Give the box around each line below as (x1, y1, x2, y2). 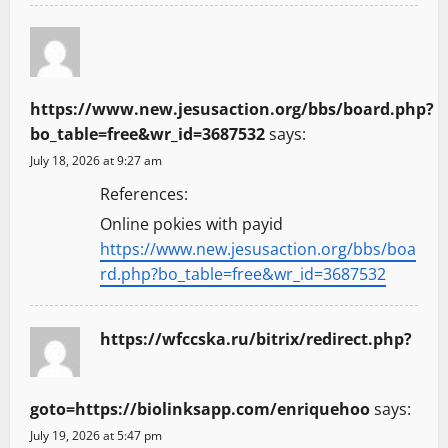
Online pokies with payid (100, 212, 283, 235)
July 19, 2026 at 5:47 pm (30, 426, 162, 444)
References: (100, 182, 188, 205)
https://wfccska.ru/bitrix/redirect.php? (100, 327, 412, 350)
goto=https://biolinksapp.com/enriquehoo (30, 397, 370, 420)
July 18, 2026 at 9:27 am (30, 151, 162, 169)
